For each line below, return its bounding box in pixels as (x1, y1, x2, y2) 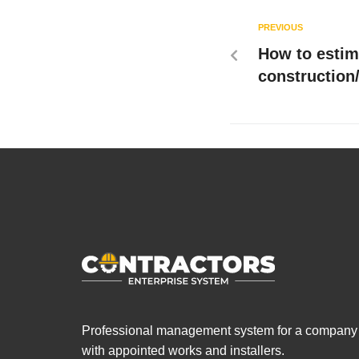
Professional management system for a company (82, 323, 357, 337)
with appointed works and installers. (82, 343, 284, 357)
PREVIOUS (258, 22, 303, 32)
